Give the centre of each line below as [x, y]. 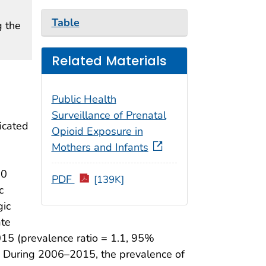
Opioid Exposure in [97, 132]
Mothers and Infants [100, 148]
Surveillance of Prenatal [109, 115]
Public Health [84, 99]
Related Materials [109, 61]
